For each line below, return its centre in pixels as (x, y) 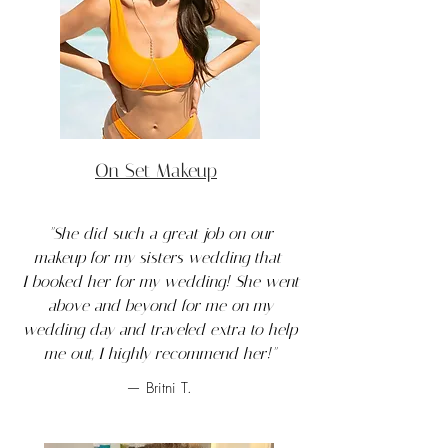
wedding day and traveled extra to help (160, 329)
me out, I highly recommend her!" (160, 353)
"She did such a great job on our (160, 233)
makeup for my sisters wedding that (160, 257)
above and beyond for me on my (160, 305)
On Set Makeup (156, 170)
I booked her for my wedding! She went (160, 281)
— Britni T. (159, 388)
